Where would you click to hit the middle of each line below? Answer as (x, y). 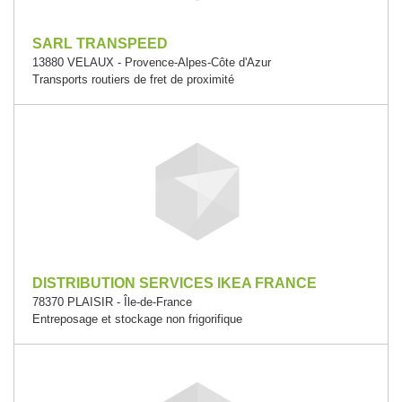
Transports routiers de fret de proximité (133, 79)
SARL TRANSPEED (100, 44)
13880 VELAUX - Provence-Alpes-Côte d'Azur (152, 62)
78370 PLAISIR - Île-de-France (112, 302)
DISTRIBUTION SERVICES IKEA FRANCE (175, 283)
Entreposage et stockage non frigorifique (137, 319)
